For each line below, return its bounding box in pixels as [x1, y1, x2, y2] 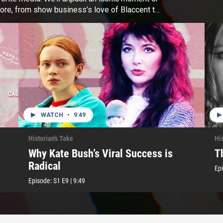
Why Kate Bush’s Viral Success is [28, 147, 173, 160]
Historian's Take [28, 134, 74, 142]
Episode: [28, 176, 54, 185]
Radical [28, 159, 61, 172]
